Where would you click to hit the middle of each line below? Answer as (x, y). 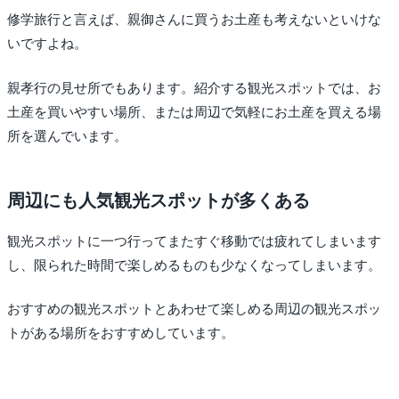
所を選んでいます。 (67, 136)
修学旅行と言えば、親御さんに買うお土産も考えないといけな (194, 20)
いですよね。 (47, 44)
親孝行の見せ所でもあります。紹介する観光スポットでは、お (194, 88)
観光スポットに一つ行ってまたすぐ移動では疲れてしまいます (194, 241)
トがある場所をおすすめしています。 (121, 334)
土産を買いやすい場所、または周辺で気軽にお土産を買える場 (194, 112)
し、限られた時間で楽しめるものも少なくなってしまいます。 (194, 265)
